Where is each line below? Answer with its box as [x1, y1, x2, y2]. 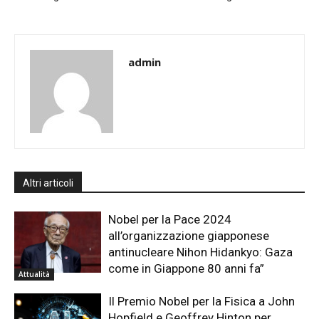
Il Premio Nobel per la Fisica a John [108, 294, 296, 309]
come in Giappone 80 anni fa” [108, 261, 265, 276]
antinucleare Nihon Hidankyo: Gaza [108, 245, 293, 260]
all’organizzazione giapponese [108, 229, 270, 244]
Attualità [19, 269, 50, 280]
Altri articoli [23, 177, 73, 189]
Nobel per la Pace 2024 [108, 212, 232, 227]
